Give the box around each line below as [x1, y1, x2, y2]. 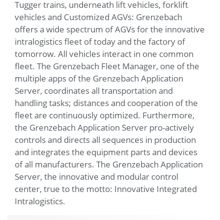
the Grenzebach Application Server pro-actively [15, 121, 194, 133]
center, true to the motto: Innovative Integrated [15, 183, 197, 194]
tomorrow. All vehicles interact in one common [15, 48, 193, 59]
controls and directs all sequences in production [15, 134, 196, 145]
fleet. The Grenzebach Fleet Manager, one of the [15, 60, 199, 72]
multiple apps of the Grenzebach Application [15, 72, 183, 84]
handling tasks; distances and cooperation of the [15, 97, 198, 109]
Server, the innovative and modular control [15, 170, 178, 182]
